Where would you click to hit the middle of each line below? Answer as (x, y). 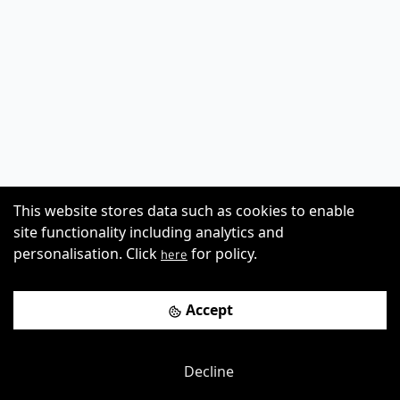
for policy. (224, 253)
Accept (207, 310)
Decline (207, 371)
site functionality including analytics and (149, 232)
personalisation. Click (85, 253)
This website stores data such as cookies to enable (184, 210)
